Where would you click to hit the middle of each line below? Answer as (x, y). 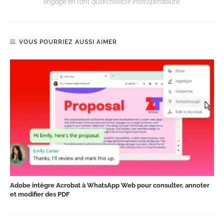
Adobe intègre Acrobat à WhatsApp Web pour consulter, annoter (110, 185)
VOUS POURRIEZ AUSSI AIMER (68, 42)
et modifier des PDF (40, 194)
